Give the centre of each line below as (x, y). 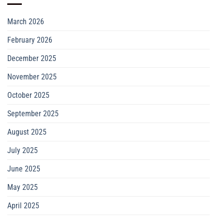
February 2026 (30, 40)
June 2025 (24, 169)
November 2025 (32, 77)
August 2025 (27, 132)
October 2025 (28, 95)
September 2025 (33, 114)
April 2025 (23, 206)
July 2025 (23, 151)
